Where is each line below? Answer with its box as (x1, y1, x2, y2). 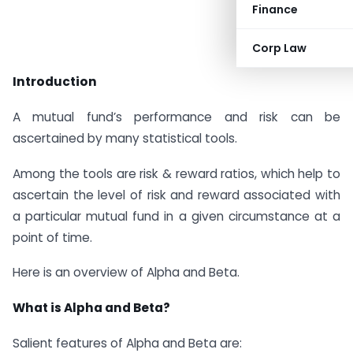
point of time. (13, 229, 92, 246)
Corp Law (252, 40, 307, 56)
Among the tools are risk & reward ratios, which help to (13, 165, 340, 182)
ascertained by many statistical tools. (13, 129, 237, 147)
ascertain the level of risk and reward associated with (13, 186, 340, 203)
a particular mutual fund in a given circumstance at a (13, 207, 340, 225)
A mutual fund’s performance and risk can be (13, 108, 340, 125)
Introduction (13, 73, 97, 90)
